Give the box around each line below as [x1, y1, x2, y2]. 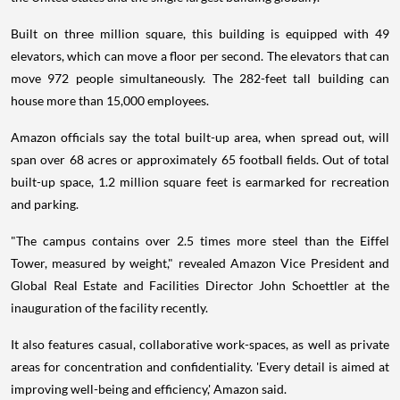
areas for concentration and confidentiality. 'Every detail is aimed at [11, 358, 389, 374]
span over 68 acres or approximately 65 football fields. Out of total [11, 151, 389, 167]
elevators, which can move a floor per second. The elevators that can [11, 47, 389, 63]
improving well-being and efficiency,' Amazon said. [11, 380, 287, 396]
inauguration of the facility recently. [11, 299, 208, 315]
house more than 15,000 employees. [11, 92, 209, 108]
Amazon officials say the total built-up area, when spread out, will [11, 129, 389, 145]
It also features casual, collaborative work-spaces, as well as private [11, 336, 389, 352]
